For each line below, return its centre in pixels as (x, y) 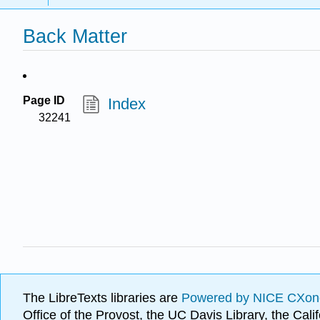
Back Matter (75, 36)
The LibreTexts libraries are (102, 298)
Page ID (44, 100)
